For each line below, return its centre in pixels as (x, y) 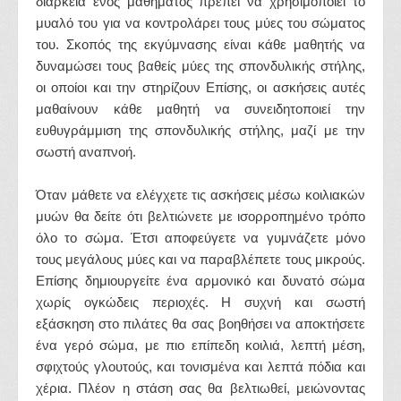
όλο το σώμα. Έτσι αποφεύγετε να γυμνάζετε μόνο (200, 238)
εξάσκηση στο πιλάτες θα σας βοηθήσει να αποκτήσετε (200, 324)
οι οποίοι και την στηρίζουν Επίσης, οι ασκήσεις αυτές (200, 87)
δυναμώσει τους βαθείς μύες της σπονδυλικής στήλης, (200, 66)
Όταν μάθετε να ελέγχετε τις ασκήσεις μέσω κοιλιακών (200, 195)
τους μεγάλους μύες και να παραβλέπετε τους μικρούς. (200, 259)
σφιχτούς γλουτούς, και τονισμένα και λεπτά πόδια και (200, 367)
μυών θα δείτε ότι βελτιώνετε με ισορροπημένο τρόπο (200, 216)
